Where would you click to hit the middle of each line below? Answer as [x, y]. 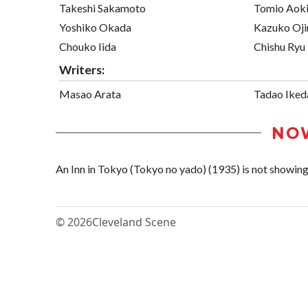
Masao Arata [90, 93]
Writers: [82, 69]
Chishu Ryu [279, 46]
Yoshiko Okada [95, 27]
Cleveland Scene [134, 222]
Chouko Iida [88, 46]
